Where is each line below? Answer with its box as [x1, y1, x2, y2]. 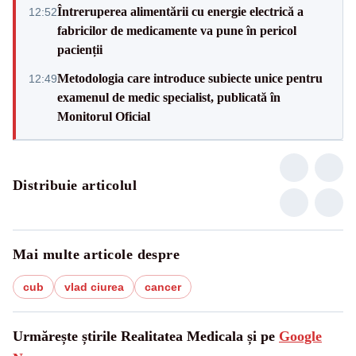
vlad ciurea [64, 280, 124, 293]
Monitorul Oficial [57, 109, 150, 123]
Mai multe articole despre [13, 246, 180, 262]
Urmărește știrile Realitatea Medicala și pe [13, 327, 279, 344]
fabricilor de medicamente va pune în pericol [57, 23, 296, 37]
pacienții [57, 42, 103, 56]
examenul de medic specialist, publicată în [57, 90, 281, 104]
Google [279, 327, 322, 344]
